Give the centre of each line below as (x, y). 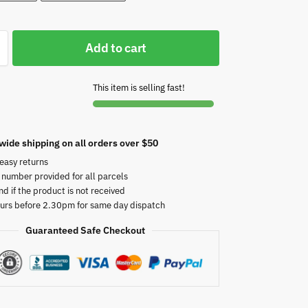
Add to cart (116, 47)
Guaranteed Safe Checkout (85, 230)
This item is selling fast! (139, 87)
